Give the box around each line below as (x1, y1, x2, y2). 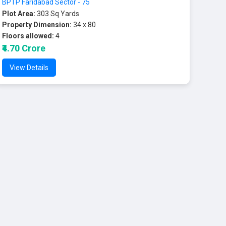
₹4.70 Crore (2, 43, 46, 53)
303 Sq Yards (35, 10, 80, 18)
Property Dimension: (2, 21, 72, 29)
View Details (10, 64, 49, 72)
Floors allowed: (2, 32, 54, 40)
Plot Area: (2, 10, 36, 18)
